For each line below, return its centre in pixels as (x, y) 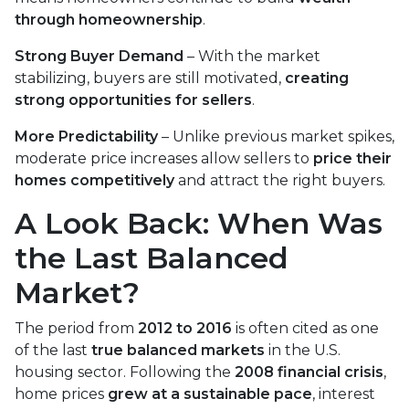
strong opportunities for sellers (133, 100)
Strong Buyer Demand (99, 56)
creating (317, 78)
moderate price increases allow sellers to (164, 158)
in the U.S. (303, 350)
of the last (53, 350)
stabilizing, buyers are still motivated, (150, 78)
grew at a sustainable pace (210, 393)
